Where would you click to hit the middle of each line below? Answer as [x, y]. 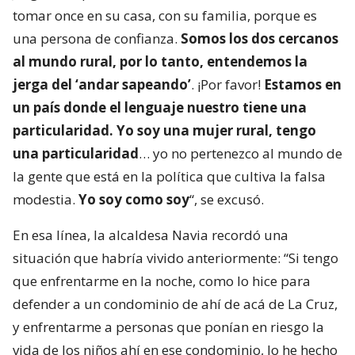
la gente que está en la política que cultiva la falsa [169, 177]
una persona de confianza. [97, 39]
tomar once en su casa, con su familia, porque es [165, 16]
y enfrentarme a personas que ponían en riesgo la [168, 327]
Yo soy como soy [134, 200]
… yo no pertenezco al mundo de [240, 154]
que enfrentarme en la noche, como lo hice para [162, 281]
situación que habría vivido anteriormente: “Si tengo [176, 258]
